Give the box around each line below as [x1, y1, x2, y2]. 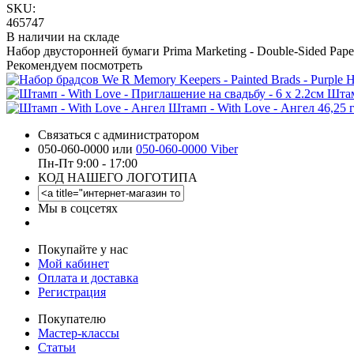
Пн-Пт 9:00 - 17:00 [38, 156, 137, 170]
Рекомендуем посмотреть [6, 58, 142, 72]
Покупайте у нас [38, 242, 128, 256]
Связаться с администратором [38, 127, 199, 141]
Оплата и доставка [38, 270, 138, 284]
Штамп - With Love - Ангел [168, 100, 314, 115]
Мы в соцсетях [38, 201, 118, 215]
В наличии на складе [6, 29, 119, 43]
